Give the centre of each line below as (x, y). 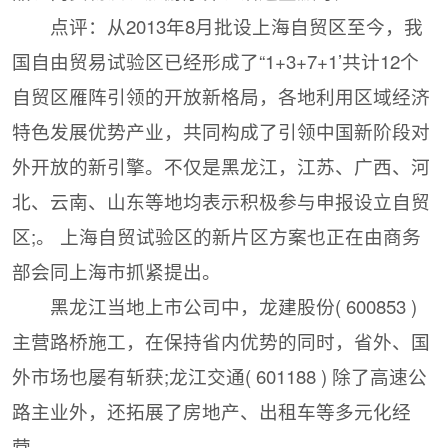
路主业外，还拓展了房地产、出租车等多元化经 (212, 411)
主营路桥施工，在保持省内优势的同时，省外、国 (221, 341)
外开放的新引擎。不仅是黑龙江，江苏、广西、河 (221, 166)
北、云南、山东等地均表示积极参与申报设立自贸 (221, 201)
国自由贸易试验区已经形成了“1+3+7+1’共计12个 (216, 61)
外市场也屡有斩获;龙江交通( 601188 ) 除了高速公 (220, 376)
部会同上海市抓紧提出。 (117, 271)
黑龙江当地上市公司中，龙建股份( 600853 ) (233, 306)
